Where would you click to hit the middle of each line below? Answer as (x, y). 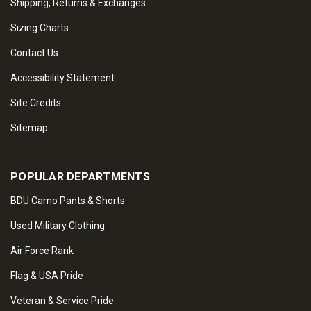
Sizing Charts (40, 28)
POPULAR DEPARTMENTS (80, 177)
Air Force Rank (42, 251)
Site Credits (36, 103)
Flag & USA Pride (47, 276)
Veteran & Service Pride (62, 301)
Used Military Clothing (58, 226)
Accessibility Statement (62, 78)
